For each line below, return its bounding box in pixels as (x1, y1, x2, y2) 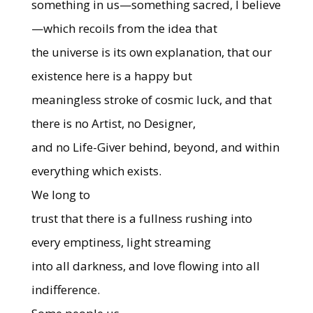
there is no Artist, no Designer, (31, 115, 196, 131)
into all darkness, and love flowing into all (31, 258, 260, 274)
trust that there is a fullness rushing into (31, 210, 252, 226)
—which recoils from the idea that (31, 20, 217, 36)
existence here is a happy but (31, 68, 192, 84)
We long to (31, 187, 90, 203)
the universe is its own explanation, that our (31, 44, 272, 60)
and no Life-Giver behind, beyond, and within (31, 139, 279, 155)
